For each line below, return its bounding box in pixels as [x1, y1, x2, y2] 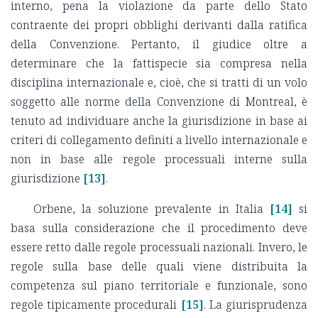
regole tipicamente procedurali [11, 297, 177, 313]
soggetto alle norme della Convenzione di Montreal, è [11, 94, 307, 110]
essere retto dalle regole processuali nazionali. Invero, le [11, 239, 307, 256]
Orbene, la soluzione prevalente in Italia [33, 201, 263, 217]
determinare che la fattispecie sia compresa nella [11, 55, 307, 72]
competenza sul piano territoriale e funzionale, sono [11, 278, 307, 294]
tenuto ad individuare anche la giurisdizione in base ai [11, 113, 307, 129]
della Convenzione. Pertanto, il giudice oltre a [11, 36, 307, 53]
